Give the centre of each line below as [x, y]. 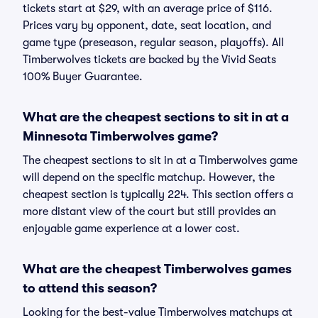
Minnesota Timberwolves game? [120, 136]
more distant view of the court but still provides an [149, 212]
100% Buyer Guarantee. [83, 77]
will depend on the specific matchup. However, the [149, 177]
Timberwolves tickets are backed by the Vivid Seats [149, 60]
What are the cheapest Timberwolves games [157, 269]
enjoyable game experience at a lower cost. [131, 229]
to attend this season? [90, 288]
